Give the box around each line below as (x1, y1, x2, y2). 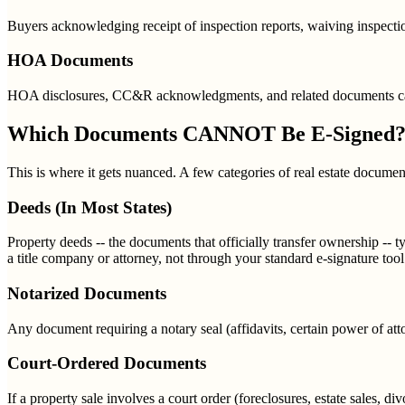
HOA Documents (7, 51, 133, 71)
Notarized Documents (7, 283, 166, 303)
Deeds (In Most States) (7, 197, 172, 217)
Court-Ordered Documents (7, 353, 206, 373)
